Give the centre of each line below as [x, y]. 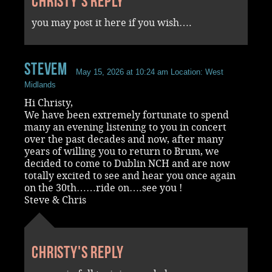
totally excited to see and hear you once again [130, 175]
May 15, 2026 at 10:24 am [122, 72]
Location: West [196, 72]
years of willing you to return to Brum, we [122, 151]
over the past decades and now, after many [124, 139]
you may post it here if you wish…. [112, 22]
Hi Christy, [49, 103]
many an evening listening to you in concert [125, 127]
